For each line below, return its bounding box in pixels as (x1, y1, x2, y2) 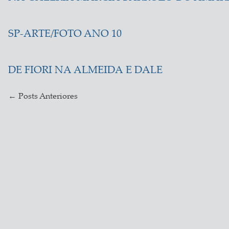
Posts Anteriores (18, 93, 78, 101)
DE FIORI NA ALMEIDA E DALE (8, 65, 163, 76)
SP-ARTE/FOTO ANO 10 (8, 29, 122, 40)
